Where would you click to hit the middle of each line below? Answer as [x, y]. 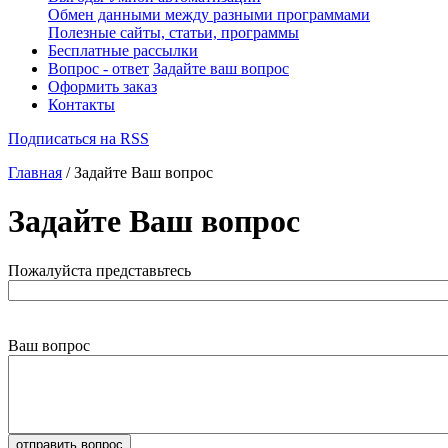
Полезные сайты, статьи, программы [173, 32]
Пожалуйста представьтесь [99, 270]
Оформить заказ [102, 86]
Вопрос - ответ [98, 68]
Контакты [81, 104]
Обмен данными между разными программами [209, 14]
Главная [35, 172]
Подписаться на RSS [78, 138]
